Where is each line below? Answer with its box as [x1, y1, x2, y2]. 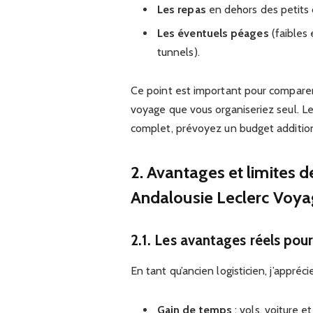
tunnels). [156, 45, 200, 59]
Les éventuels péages [156, 26, 269, 40]
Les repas [156, 2, 206, 16]
